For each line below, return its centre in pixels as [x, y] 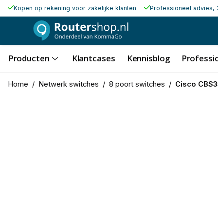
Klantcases [93, 58]
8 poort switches [137, 84]
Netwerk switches [68, 84]
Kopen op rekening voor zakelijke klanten [75, 8]
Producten [29, 58]
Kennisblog [148, 58]
